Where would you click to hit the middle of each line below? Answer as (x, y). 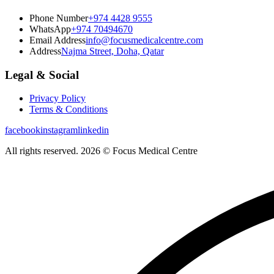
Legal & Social (42, 75)
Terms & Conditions (68, 109)
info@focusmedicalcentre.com (144, 40)
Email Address (57, 40)
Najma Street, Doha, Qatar (113, 51)
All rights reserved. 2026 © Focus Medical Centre (101, 151)
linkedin (93, 130)
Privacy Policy (57, 98)
